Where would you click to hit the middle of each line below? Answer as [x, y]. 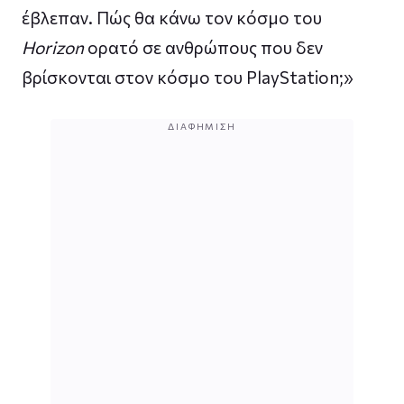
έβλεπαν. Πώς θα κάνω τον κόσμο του [172, 17]
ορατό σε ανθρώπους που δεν [203, 47]
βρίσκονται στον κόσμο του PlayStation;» [188, 77]
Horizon [53, 47]
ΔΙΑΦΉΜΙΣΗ [202, 126]
